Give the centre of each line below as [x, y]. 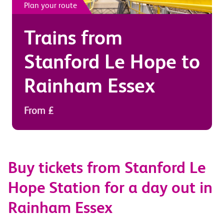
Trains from [73, 38]
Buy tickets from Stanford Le [107, 168]
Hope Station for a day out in [110, 188]
